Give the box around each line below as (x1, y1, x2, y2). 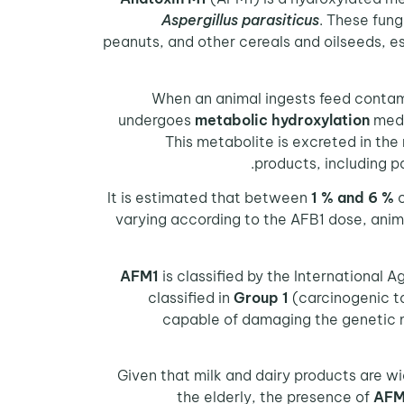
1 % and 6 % (311, 188, 394, 207)
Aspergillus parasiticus (161, 11, 319, 30)
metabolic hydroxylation (195, 110, 370, 129)
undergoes (118, 110, 195, 129)
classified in (148, 288, 234, 307)
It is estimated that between (107, 188, 311, 207)
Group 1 (234, 288, 289, 307)
